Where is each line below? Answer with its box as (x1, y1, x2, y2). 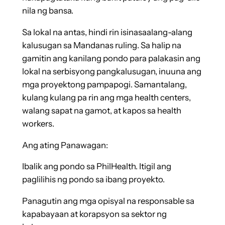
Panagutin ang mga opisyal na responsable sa (22, 196, 194, 206)
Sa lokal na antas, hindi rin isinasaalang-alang (22, 27, 192, 37)
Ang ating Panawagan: (22, 140, 108, 150)
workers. (22, 118, 54, 129)
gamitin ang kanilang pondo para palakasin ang (22, 53, 200, 63)
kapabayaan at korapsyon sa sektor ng (22, 209, 167, 219)
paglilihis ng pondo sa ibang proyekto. (22, 174, 165, 185)
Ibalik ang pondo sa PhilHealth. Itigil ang (22, 161, 171, 172)
